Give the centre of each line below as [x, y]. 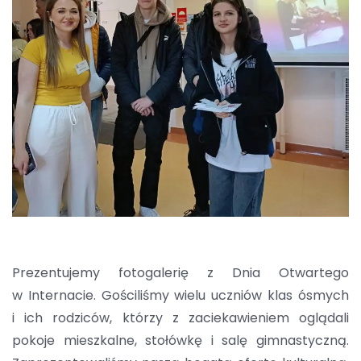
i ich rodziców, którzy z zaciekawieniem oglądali [180, 318]
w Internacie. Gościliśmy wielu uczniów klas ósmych [180, 296]
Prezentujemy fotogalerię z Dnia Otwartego [180, 273]
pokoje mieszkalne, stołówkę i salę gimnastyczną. [180, 341]
